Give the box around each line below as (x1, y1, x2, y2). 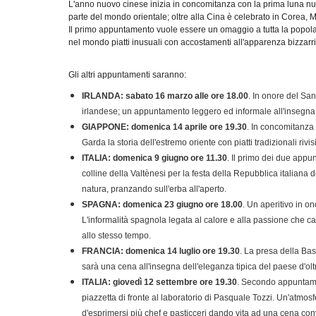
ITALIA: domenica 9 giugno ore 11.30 (81, 152, 227, 163)
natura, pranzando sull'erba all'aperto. (81, 183, 226, 194)
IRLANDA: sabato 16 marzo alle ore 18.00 (81, 90, 248, 101)
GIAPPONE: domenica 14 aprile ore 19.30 (81, 121, 247, 132)
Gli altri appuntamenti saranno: (68, 69, 186, 80)
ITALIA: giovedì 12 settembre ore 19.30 (81, 276, 237, 287)
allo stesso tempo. (81, 230, 151, 241)
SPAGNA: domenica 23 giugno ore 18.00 (81, 199, 243, 209)
